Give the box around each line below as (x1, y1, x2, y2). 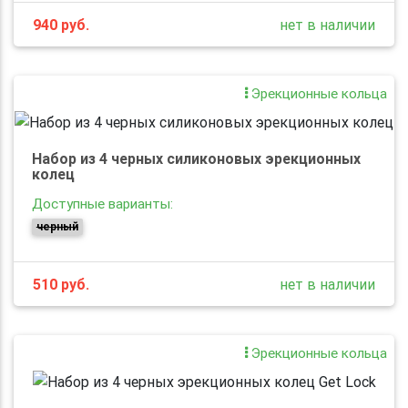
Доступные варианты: (32, 194, 173, 212)
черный (36, 219, 78, 233)
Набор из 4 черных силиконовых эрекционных (32, 148, 361, 168)
